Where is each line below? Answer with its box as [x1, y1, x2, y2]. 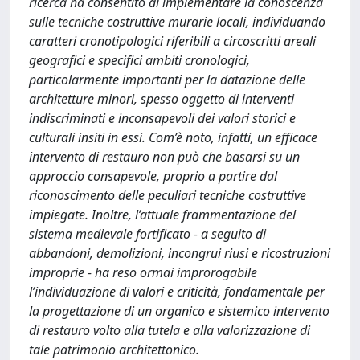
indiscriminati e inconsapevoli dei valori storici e [29, 109, 296, 127]
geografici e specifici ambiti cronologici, [29, 51, 250, 69]
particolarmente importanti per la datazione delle [29, 71, 305, 88]
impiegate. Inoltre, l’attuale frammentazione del [29, 206, 296, 223]
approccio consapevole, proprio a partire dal [29, 167, 277, 185]
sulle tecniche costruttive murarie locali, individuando [29, 13, 325, 31]
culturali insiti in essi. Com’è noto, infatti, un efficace [29, 129, 317, 146]
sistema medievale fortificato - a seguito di [29, 225, 266, 243]
